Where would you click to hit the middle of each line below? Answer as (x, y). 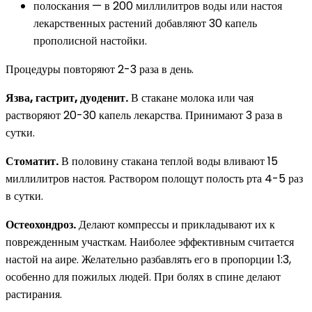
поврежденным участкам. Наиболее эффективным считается (150, 242)
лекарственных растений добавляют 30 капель (145, 23)
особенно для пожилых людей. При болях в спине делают (143, 276)
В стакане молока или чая (191, 97)
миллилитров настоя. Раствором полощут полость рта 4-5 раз (154, 178)
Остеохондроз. (41, 224)
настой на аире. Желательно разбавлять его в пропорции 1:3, (148, 259)
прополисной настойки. (90, 40)
